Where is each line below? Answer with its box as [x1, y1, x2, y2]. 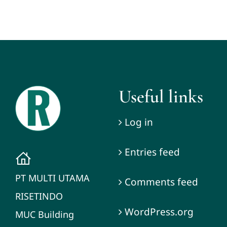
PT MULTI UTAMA [15, 172, 90, 184]
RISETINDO [15, 190, 63, 203]
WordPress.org [124, 205, 194, 219]
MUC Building [15, 208, 74, 221]
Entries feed [124, 145, 180, 159]
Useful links [118, 86, 203, 108]
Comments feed [124, 175, 198, 189]
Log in [124, 116, 153, 129]
